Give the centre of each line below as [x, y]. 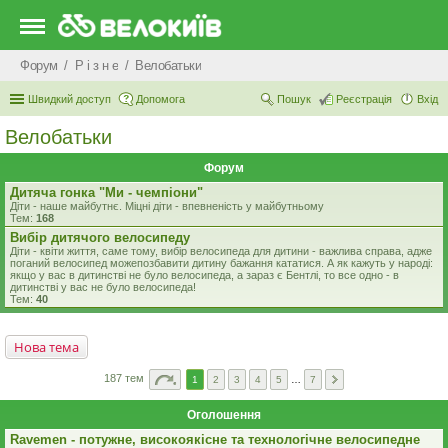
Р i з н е [96, 65]
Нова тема [46, 347]
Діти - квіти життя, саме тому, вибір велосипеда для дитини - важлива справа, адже [221, 251]
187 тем [125, 378]
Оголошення [224, 415]
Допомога [160, 99]
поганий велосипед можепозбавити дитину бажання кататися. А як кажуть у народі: [221, 263]
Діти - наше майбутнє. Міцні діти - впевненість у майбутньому [167, 206]
